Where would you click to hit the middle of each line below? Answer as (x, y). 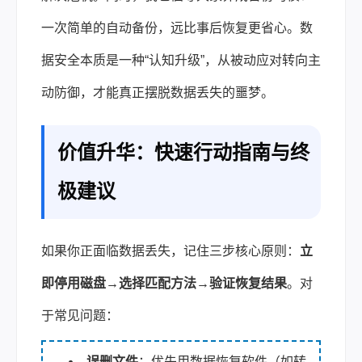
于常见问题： (80, 315)
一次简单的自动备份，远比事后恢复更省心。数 (177, 27)
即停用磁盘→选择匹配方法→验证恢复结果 (164, 283)
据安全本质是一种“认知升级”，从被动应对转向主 (181, 60)
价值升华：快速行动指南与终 (183, 152)
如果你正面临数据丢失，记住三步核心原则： (170, 250)
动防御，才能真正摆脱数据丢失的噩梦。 (158, 92)
